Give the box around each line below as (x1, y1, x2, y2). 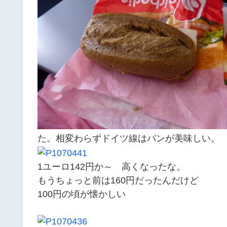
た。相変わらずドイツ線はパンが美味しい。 (37, 133, 220, 143)
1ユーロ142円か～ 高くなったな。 (37, 161, 185, 172)
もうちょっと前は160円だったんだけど (37, 175, 199, 185)
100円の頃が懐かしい (37, 188, 126, 199)
